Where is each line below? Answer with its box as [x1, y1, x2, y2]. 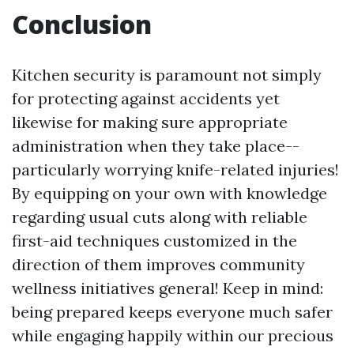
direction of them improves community [12, 254, 305, 274]
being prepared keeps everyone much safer [12, 302, 333, 322]
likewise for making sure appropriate [12, 112, 288, 132]
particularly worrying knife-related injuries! [12, 160, 339, 179]
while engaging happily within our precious [12, 326, 333, 345]
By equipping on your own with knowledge [12, 183, 327, 203]
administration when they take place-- [12, 136, 299, 156]
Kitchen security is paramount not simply [12, 65, 322, 85]
